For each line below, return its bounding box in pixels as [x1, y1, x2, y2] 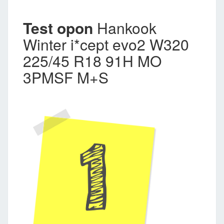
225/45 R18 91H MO [23, 49, 161, 71]
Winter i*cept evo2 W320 [23, 33, 189, 55]
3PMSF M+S [23, 66, 108, 88]
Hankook [93, 16, 156, 38]
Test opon [23, 16, 93, 38]
